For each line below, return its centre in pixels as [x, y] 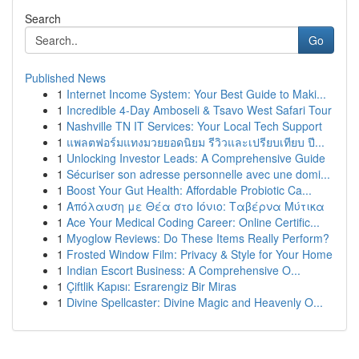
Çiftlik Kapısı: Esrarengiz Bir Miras [151, 286]
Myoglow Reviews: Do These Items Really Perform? [198, 238]
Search [43, 18]
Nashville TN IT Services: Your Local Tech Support [194, 126]
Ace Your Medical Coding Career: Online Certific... [193, 222]
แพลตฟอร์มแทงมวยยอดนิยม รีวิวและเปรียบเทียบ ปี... [196, 142]
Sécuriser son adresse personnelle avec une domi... [198, 174]
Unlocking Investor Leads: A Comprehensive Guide [196, 158]
